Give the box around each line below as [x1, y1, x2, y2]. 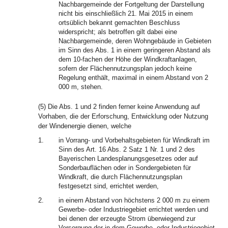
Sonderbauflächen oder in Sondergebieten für [59, 164, 191, 172]
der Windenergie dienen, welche [38, 122, 131, 130]
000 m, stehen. [59, 83, 103, 91]
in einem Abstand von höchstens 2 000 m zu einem [59, 196, 210, 204]
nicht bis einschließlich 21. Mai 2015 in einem [59, 10, 193, 17]
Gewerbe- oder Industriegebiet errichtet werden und [59, 206, 208, 213]
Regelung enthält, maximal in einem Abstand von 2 [59, 74, 208, 81]
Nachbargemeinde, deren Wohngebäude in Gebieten [59, 37, 211, 45]
